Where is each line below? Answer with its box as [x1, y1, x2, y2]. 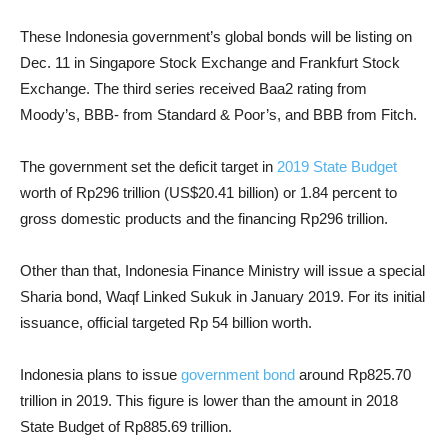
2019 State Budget [277, 158, 397, 175]
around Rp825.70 [295, 366, 411, 383]
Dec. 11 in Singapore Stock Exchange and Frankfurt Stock [20, 54, 400, 71]
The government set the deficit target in [20, 158, 277, 175]
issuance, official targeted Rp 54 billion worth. [20, 314, 312, 331]
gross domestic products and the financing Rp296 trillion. [20, 210, 388, 227]
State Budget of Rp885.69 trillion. [20, 418, 232, 435]
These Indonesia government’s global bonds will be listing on [20, 28, 412, 45]
